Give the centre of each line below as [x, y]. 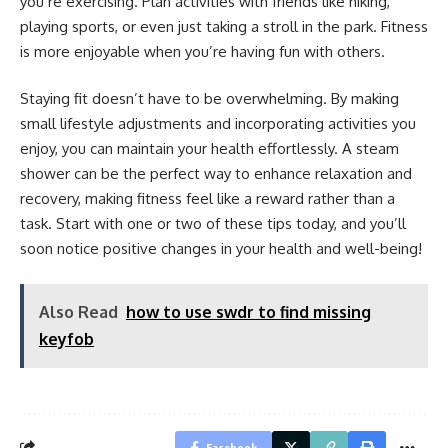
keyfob [66, 338]
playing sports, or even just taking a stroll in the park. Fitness [224, 26]
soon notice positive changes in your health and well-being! [223, 248]
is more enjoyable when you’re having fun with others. [202, 51]
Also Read [78, 311]
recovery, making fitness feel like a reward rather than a [207, 198]
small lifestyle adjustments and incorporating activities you [218, 123]
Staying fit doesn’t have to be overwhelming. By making [209, 98]
